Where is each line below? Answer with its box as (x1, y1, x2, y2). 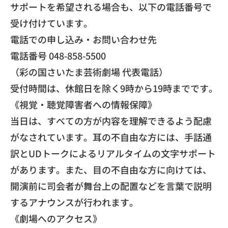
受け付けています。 (10, 16, 93, 30)
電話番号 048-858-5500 (10, 48, 106, 62)
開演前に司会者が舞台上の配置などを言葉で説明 (10, 179, 212, 192)
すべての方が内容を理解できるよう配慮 (47, 113, 212, 127)
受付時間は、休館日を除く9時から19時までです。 (10, 81, 218, 95)
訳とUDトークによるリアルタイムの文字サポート (10, 146, 216, 160)
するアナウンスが (10, 195, 83, 209)
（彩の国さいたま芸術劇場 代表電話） (10, 65, 168, 78)
